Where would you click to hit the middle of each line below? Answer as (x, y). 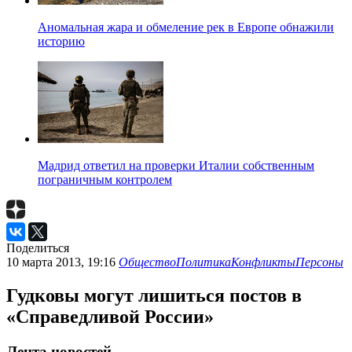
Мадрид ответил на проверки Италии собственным (176, 166)
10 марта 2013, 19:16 (62, 262)
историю (61, 42)
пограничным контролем (105, 180)
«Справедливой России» (110, 316)
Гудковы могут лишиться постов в (154, 295)
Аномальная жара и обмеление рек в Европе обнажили (186, 27)
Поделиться (38, 248)
